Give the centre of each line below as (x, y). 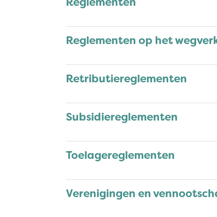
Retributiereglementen (126, 78)
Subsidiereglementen (122, 117)
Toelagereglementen (120, 155)
